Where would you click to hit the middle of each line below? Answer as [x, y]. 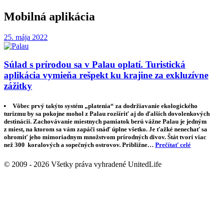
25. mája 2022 [26, 37]
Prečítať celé [173, 145]
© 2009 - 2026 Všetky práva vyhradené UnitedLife [83, 164]
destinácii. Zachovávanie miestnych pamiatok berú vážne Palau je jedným [105, 122]
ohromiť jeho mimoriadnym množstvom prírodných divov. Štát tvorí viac [105, 137]
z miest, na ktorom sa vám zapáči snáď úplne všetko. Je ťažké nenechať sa [106, 129]
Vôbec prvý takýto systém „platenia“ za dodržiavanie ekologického [105, 106]
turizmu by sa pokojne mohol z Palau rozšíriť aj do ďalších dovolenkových [107, 114]
